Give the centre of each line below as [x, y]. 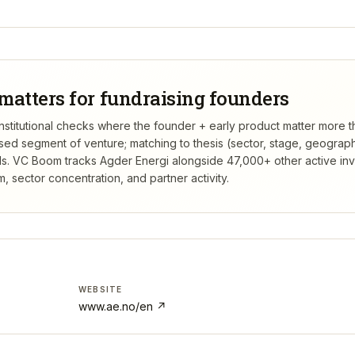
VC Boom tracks [55, 160]
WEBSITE [101, 289]
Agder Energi [134, 160]
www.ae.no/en [116, 306]
